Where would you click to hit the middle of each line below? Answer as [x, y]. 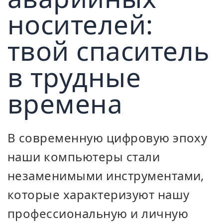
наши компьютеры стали [84, 157]
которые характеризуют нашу [99, 194]
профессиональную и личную [98, 213]
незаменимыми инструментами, [106, 175]
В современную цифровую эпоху [108, 138]
